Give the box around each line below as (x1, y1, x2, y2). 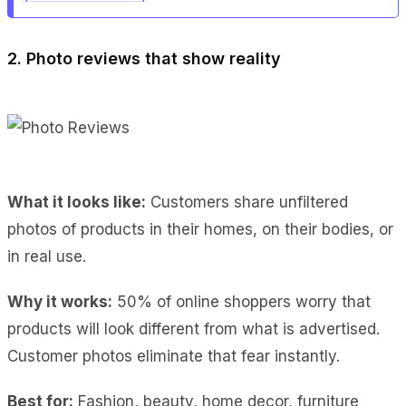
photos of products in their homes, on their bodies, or (7, 219, 393, 238)
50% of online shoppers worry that (112, 292, 371, 311)
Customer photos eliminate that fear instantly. (7, 346, 340, 365)
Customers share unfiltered (146, 192, 348, 211)
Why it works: (7, 292, 112, 311)
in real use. (7, 246, 86, 266)
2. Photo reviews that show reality (7, 48, 281, 68)
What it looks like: (7, 192, 146, 211)
